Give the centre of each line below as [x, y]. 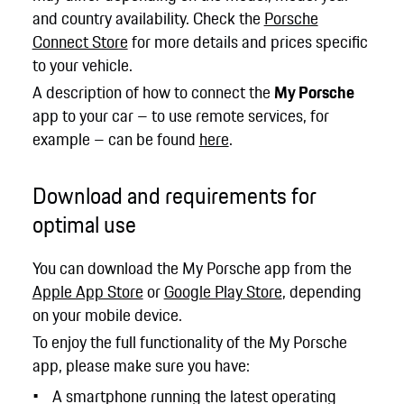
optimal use [84, 225]
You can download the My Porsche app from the [192, 267]
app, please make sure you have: [141, 366]
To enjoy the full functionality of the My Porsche [189, 342]
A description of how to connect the [153, 92]
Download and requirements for [174, 197]
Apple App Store [87, 291]
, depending [321, 291]
